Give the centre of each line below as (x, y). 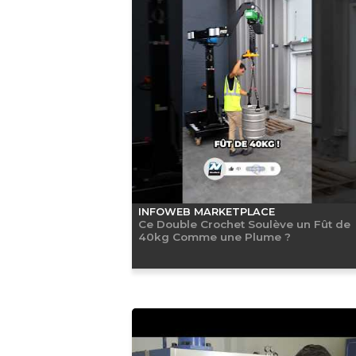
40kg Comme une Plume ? (214, 236)
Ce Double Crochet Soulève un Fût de (244, 224)
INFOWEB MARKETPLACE (206, 211)
